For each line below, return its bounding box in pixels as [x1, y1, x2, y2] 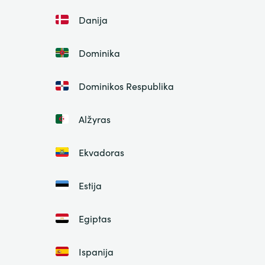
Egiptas [78, 212, 111, 225]
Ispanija [78, 245, 114, 258]
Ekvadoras [78, 146, 124, 159]
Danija [78, 13, 108, 27]
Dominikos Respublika [78, 79, 174, 93]
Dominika [78, 46, 120, 60]
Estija [78, 179, 102, 192]
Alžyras [78, 112, 111, 126]
